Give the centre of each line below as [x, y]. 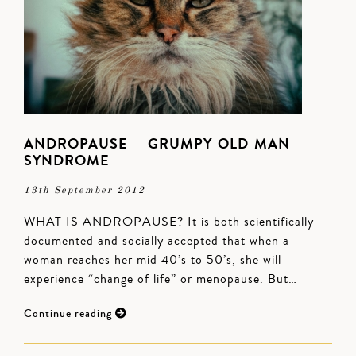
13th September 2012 [85, 191]
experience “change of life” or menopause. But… [161, 279]
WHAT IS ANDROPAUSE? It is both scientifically [169, 222]
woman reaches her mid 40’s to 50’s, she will [153, 260]
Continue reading [70, 314]
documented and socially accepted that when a [157, 241]
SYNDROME [67, 161]
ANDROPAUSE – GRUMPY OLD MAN [157, 144]
